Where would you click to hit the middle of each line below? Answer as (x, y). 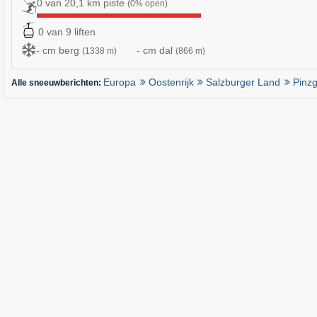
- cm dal (156, 51)
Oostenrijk (171, 82)
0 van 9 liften (67, 31)
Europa (120, 82)
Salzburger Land (243, 82)
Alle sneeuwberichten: (57, 82)
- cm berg (59, 51)
